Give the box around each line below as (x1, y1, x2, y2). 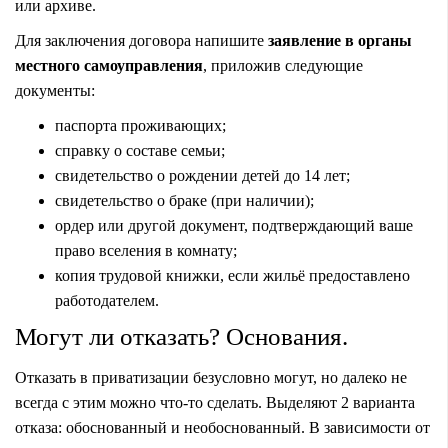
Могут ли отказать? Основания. (15, 322, 348, 350)
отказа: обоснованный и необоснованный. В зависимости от (15, 418, 430, 436)
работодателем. (55, 291, 159, 309)
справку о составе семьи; (55, 141, 225, 159)
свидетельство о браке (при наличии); (55, 191, 314, 209)
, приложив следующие (203, 56, 363, 74)
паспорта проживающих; (55, 116, 226, 134)
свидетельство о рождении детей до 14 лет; (55, 166, 350, 184)
